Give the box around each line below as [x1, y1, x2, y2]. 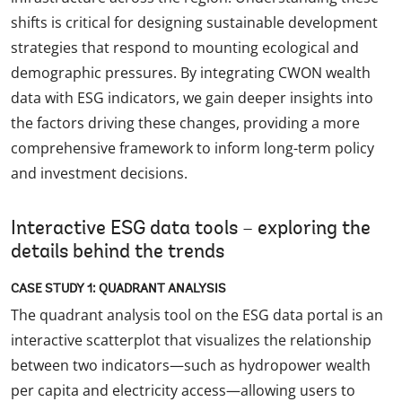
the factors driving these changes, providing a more [11, 113, 360, 134]
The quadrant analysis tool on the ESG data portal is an [11, 305, 383, 326]
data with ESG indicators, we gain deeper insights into [11, 88, 373, 109]
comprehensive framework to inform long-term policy [11, 138, 374, 159]
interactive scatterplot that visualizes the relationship [11, 330, 371, 351]
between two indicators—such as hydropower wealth [11, 355, 371, 376]
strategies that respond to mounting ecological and [11, 38, 359, 58]
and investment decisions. [11, 163, 188, 184]
